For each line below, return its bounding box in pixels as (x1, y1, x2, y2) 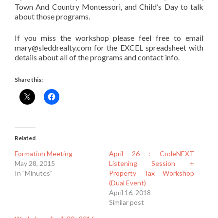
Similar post (109, 198, 144, 206)
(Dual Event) (109, 179, 146, 187)
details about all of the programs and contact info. (15, 53, 180, 62)
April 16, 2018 (109, 188, 151, 197)
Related (15, 134, 36, 142)
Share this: (15, 76, 43, 83)
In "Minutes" (15, 169, 53, 177)
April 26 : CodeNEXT (109, 149, 194, 158)
